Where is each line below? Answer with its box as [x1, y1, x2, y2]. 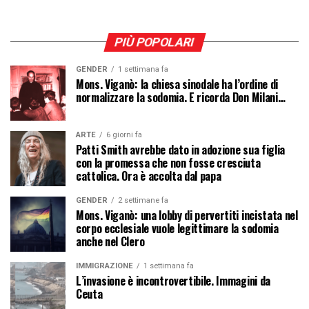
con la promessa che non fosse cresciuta [76, 154, 261, 171]
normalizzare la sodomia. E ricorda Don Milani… [76, 88, 286, 106]
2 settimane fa [118, 195, 168, 205]
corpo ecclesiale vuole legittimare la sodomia [76, 219, 279, 237]
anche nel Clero [76, 232, 145, 250]
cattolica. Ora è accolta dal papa [76, 167, 221, 184]
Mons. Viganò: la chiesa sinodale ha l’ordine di [76, 75, 278, 92]
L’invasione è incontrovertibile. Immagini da [76, 272, 270, 289]
